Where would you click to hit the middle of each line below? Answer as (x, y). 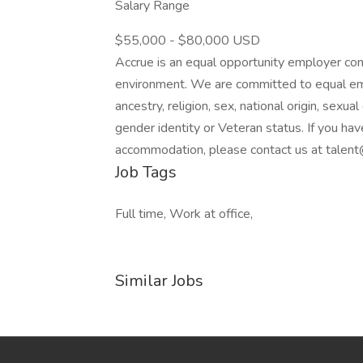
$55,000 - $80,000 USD (188, 41)
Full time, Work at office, (184, 214)
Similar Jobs (159, 281)
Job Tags (146, 172)
